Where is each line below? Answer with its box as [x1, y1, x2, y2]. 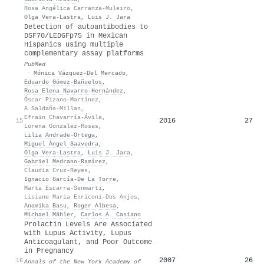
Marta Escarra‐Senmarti [24, 184, 102, 192]
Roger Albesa [74, 202, 116, 209]
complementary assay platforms [24, 49, 144, 58]
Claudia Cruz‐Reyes [24, 166, 88, 174]
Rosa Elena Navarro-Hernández [24, 87, 123, 94]
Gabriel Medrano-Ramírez [24, 157, 105, 165]
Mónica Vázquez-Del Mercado [34, 69, 126, 77]
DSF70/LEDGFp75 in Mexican [24, 31, 127, 40]
